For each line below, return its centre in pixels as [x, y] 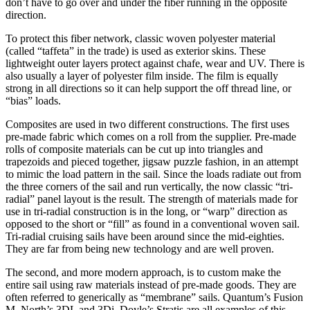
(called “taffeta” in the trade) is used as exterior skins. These [136, 51]
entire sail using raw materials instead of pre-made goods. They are [151, 284]
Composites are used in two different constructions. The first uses [147, 124]
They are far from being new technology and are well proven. [140, 248]
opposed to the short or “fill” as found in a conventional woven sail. [153, 224]
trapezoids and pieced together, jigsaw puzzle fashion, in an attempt [152, 161]
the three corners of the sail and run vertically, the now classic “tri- [149, 186]
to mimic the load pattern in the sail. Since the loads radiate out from [153, 174]
